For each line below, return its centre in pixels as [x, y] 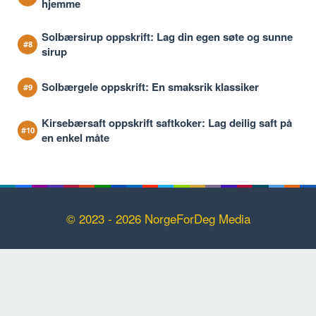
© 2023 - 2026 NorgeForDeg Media [158, 218]
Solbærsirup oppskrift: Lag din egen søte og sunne [167, 36]
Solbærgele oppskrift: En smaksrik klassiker [150, 87]
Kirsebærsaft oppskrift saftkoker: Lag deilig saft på [167, 122]
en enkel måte [75, 137]
